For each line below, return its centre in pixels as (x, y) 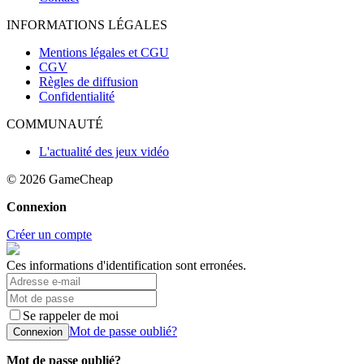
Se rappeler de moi (71, 316)
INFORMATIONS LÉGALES (87, 25)
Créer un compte (49, 235)
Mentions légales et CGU (104, 53)
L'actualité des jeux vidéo (104, 152)
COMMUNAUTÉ (55, 124)
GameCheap (81, 180)
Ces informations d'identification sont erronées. (126, 266)
